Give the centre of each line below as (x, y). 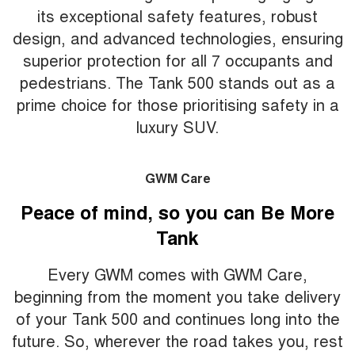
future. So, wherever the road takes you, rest (177, 340)
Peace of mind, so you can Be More (177, 212)
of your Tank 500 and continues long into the (177, 318)
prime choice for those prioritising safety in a (177, 104)
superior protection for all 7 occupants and (177, 59)
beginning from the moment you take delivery (177, 296)
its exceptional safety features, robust (177, 15)
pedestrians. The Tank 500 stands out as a (177, 82)
